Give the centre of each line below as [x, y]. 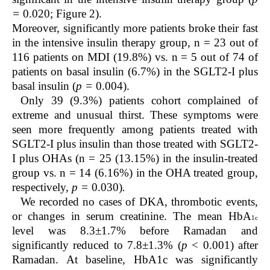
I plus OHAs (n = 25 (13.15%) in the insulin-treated [135, 158]
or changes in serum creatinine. [93, 216]
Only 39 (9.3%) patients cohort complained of [139, 100]
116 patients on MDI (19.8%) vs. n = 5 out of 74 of [135, 57]
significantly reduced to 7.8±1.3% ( [97, 245]
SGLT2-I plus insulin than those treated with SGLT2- [135, 143]
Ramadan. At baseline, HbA [84, 259]
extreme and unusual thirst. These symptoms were [135, 115]
